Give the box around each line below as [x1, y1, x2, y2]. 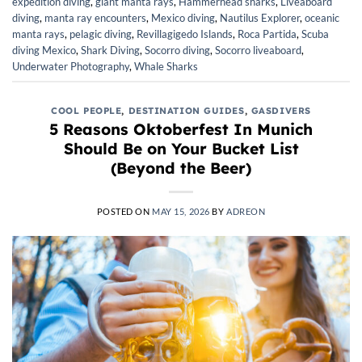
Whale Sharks [134, 59, 198, 73]
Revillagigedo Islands [137, 27, 233, 40]
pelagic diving [69, 27, 132, 40]
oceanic [305, 11, 339, 24]
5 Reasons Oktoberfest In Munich [49, 120, 313, 140]
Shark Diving [81, 43, 140, 57]
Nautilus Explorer [220, 11, 300, 24]
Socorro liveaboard [215, 43, 301, 57]
